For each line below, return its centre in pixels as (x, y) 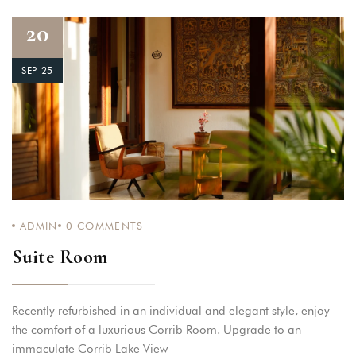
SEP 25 (37, 70)
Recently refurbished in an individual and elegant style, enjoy (171, 311)
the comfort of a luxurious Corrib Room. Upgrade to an (157, 330)
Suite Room (60, 257)
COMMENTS (108, 226)
